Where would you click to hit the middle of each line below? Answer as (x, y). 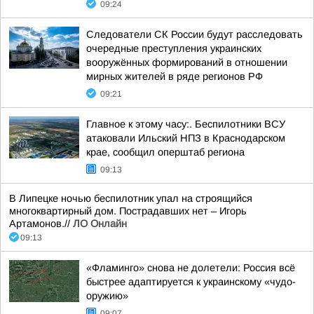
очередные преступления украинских (174, 48)
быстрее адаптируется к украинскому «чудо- (191, 282)
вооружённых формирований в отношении (187, 62)
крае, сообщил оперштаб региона (165, 152)
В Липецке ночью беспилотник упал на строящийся (131, 198)
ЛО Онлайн (100, 224)
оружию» (107, 296)
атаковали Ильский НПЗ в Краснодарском (186, 138)
